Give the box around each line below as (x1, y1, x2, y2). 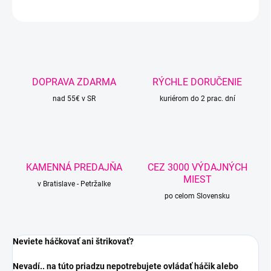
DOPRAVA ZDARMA (31, 76, 116, 88)
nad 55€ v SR (52, 94, 96, 103)
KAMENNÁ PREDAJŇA (25, 162, 122, 174)
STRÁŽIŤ (100, 5, 129, 14)
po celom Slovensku (165, 192, 230, 201)
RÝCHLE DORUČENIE (152, 76, 242, 88)
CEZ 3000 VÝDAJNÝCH (147, 162, 247, 174)
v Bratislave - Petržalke (37, 180, 111, 189)
